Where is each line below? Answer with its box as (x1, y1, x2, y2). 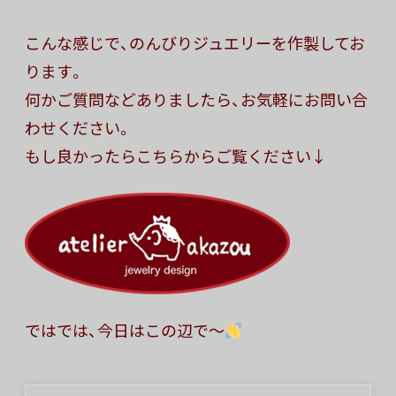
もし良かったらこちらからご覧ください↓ (25, 144, 327, 169)
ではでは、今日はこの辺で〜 (25, 318, 225, 343)
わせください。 (25, 116, 133, 141)
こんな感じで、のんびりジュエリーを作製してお (25, 31, 365, 56)
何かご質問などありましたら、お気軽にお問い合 (25, 88, 368, 112)
